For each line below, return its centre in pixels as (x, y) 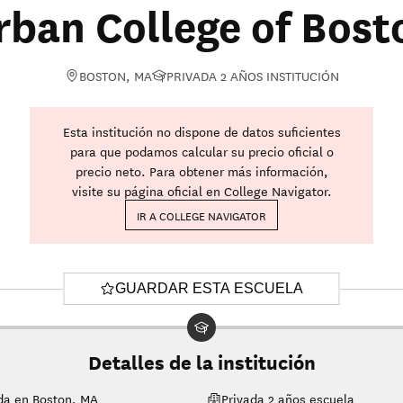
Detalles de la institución (201, 362)
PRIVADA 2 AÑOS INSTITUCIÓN (252, 76)
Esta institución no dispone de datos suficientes (201, 132)
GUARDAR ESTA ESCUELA (209, 289)
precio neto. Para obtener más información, (201, 171)
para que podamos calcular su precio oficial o (201, 152)
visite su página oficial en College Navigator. (201, 191)
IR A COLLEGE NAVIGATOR (201, 215)
